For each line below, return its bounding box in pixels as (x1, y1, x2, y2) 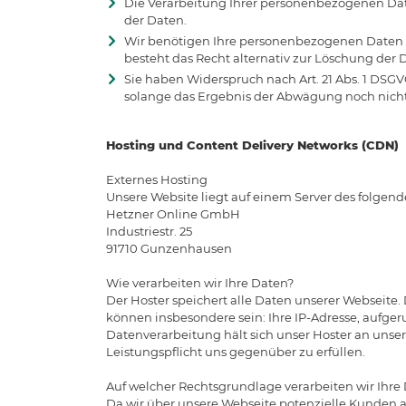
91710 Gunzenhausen (106, 240, 232, 256)
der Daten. (124, 12, 187, 27)
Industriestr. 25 (106, 223, 192, 238)
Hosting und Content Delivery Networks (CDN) (106, 137, 399, 152)
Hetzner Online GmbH (106, 206, 240, 221)
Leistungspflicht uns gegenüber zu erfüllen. (106, 343, 365, 359)
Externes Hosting (106, 171, 208, 187)
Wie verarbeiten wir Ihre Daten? (106, 275, 294, 290)
